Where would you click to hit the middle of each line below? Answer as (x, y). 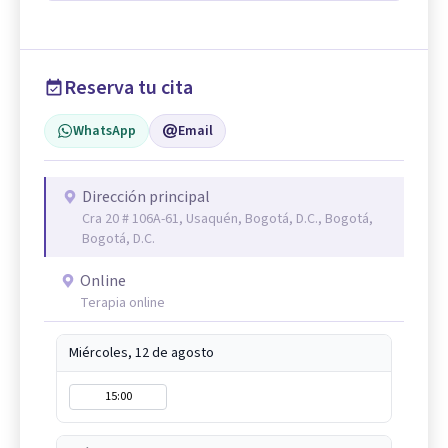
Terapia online (122, 303)
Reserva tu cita (128, 88)
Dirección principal (146, 197)
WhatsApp (104, 131)
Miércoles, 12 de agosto (141, 353)
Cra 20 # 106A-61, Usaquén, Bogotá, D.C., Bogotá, (227, 219)
